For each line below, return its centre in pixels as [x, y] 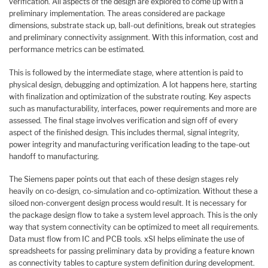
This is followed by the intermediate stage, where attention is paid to [126, 72]
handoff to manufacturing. [54, 156]
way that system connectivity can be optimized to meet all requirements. [134, 227]
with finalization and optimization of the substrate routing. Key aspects [130, 96]
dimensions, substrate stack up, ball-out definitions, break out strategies [132, 25]
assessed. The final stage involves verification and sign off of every [124, 120]
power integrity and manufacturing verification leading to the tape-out [130, 144]
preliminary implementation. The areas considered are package [117, 13]
